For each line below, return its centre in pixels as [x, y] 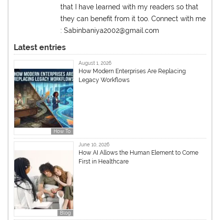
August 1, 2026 [95, 63]
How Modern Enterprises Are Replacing [132, 71]
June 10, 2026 [94, 144]
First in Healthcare [104, 161]
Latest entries [40, 48]
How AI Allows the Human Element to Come [139, 152]
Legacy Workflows [104, 80]
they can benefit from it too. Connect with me [133, 19]
